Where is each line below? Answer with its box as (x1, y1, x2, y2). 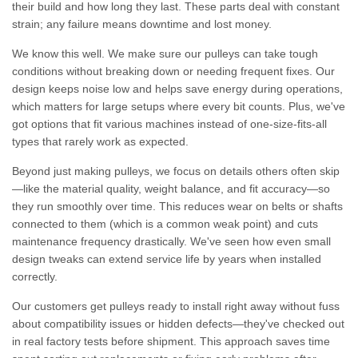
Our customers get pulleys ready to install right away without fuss (12, 300, 340, 312)
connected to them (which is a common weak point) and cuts (12, 217, 318, 230)
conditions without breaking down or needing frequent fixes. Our (12, 65, 335, 78)
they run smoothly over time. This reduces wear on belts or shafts (12, 200, 343, 213)
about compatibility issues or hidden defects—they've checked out (12, 317, 344, 330)
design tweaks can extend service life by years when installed (12, 253, 321, 265)
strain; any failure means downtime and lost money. (12, 18, 272, 30)
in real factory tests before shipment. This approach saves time (12, 335, 330, 348)
